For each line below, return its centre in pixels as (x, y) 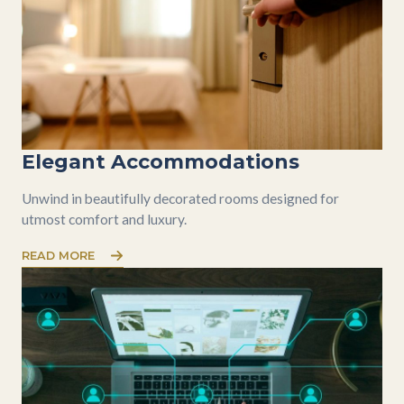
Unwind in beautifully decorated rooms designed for (180, 198)
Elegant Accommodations (161, 161)
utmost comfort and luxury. (104, 219)
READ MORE (58, 255)
